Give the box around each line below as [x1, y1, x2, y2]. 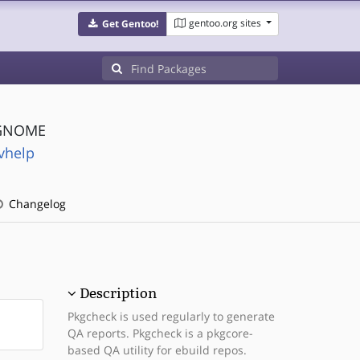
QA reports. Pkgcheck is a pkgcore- [67, 325, 253, 341]
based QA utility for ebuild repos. [67, 342, 247, 358]
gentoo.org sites [188, 16, 261, 30]
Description [79, 285, 157, 301]
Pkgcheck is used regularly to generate [67, 309, 275, 324]
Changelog [5, 196, 66, 211]
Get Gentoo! [101, 17, 158, 31]
